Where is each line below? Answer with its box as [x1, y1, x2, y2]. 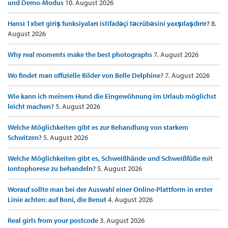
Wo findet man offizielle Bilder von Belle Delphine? [8, 71, 165, 80]
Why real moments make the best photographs [8, 50, 154, 60]
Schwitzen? [8, 133, 43, 142]
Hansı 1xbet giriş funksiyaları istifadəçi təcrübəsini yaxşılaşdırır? [8, 19, 211, 28]
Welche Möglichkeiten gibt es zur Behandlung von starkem [8, 123, 188, 132]
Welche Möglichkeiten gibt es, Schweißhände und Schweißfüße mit [8, 154, 213, 163]
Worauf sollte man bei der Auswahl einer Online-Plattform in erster [8, 185, 213, 194]
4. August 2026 [108, 195, 153, 205]
